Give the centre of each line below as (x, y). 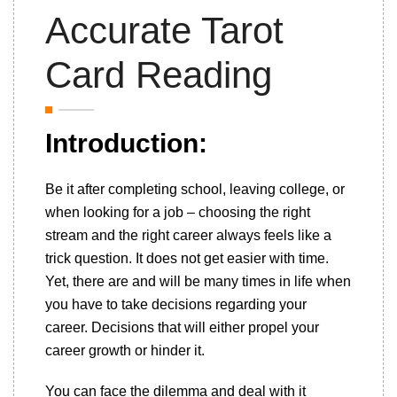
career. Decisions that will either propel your (182, 327)
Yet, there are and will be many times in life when (198, 281)
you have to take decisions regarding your (176, 304)
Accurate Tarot (164, 31)
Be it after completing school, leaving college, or (195, 189)
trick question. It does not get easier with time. (187, 258)
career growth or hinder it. (125, 350)
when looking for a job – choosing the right (178, 212)
